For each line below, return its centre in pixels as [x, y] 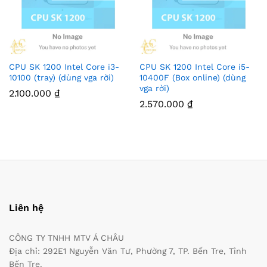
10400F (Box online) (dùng [193, 78]
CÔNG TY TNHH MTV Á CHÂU [66, 238]
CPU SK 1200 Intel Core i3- [64, 67]
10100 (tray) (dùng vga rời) [61, 78]
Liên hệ [26, 208]
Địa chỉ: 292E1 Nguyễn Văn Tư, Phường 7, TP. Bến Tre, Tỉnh [128, 251]
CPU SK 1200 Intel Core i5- [195, 67]
